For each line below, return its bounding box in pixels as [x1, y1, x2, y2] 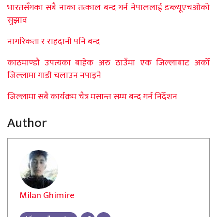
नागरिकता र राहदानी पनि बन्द [7, 34, 100, 49]
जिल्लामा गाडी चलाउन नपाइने [7, 68, 101, 83]
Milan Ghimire [19, 187, 75, 203]
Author [7, 111, 47, 134]
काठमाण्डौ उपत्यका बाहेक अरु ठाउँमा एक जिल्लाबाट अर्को [7, 56, 210, 71]
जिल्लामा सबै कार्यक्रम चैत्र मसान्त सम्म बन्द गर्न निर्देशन [7, 90, 177, 105]
